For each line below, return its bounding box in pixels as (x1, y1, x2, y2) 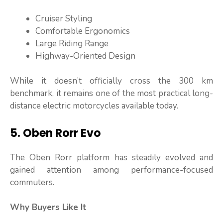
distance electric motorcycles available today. (10, 100, 178, 112)
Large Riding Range (35, 37, 109, 49)
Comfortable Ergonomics (35, 25, 130, 37)
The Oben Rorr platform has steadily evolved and (10, 151, 213, 163)
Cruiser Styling (35, 12, 92, 24)
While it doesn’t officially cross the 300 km (10, 75, 213, 87)
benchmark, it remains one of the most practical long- (10, 88, 213, 100)
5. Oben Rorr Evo (10, 125, 101, 141)
